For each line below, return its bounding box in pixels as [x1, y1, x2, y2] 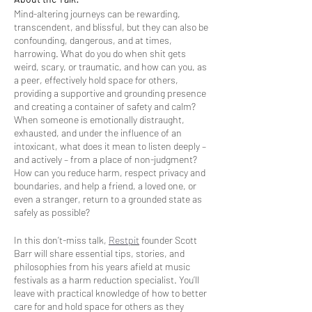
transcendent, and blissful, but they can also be [14, 20, 208, 33]
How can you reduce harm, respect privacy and [14, 166, 205, 178]
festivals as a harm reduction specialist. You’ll [14, 273, 199, 286]
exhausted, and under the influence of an [14, 126, 182, 139]
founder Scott [139, 233, 197, 246]
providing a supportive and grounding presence [14, 86, 206, 99]
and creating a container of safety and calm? [14, 100, 196, 112]
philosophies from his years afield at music [14, 260, 190, 272]
